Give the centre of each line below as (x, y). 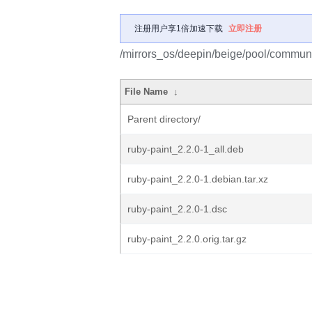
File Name (147, 92)
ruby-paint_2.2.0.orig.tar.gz (187, 239)
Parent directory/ (164, 119)
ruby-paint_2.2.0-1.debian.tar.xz (198, 179)
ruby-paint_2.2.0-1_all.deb (186, 149)
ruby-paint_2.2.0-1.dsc (177, 209)
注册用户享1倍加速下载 (179, 29)
